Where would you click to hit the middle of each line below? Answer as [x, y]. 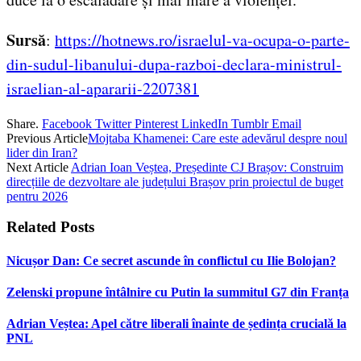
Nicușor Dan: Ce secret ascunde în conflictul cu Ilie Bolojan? [171, 260]
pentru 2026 [37, 196]
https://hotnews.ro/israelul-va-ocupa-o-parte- [202, 39]
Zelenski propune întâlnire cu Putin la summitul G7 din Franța [178, 292]
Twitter [113, 123]
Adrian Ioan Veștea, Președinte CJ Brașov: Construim [207, 167]
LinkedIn [205, 123]
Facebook [67, 123]
